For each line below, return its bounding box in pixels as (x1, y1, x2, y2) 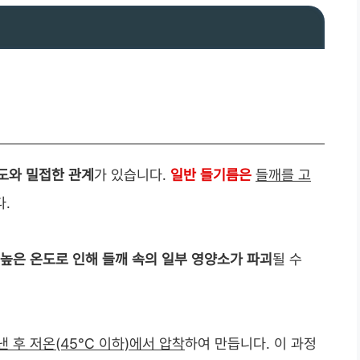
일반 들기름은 (170, 166, 252, 184)
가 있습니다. (94, 166, 170, 184)
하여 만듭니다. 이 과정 (185, 335, 317, 353)
